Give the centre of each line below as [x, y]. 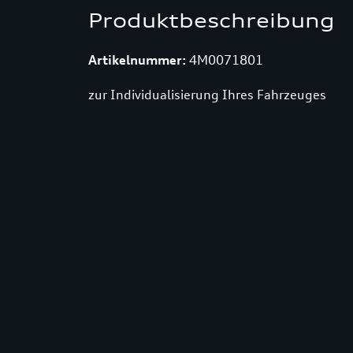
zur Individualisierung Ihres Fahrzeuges [207, 95]
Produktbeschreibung [212, 20]
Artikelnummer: [137, 60]
